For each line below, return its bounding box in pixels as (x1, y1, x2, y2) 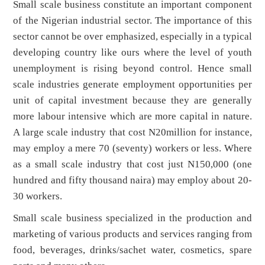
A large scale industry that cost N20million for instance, (13, 127, 252, 138)
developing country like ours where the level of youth (13, 47, 252, 59)
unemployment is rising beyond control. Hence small (13, 63, 252, 75)
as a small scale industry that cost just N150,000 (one (13, 159, 252, 170)
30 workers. (13, 190, 63, 202)
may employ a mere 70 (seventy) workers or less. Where (13, 143, 252, 154)
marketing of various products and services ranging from (13, 228, 252, 240)
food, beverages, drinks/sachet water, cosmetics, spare (13, 244, 252, 256)
